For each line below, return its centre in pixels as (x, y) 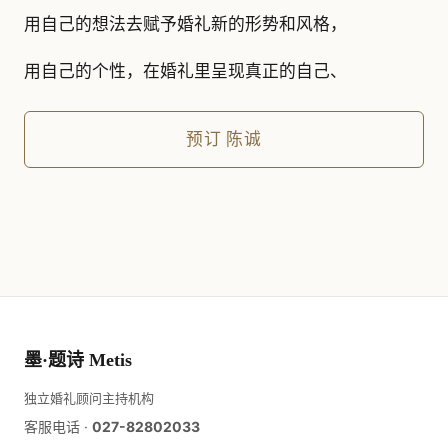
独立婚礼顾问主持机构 (89, 398)
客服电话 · (58, 427)
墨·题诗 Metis (78, 360)
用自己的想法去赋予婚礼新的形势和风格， (185, 23)
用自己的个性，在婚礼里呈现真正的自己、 (185, 70)
